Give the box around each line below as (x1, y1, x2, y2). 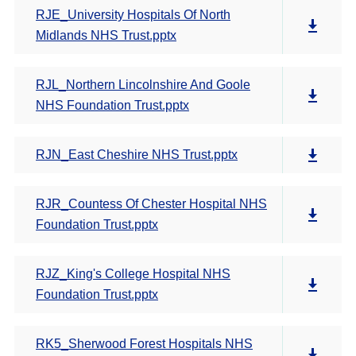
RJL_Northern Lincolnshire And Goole (36, 78, 250, 91)
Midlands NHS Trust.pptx (36, 29, 176, 42)
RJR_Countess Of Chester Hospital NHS (36, 197, 267, 211)
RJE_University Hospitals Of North (36, 8, 230, 21)
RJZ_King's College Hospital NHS (36, 267, 230, 281)
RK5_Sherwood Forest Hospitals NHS (36, 337, 253, 350)
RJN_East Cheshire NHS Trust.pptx (36, 148, 238, 161)
